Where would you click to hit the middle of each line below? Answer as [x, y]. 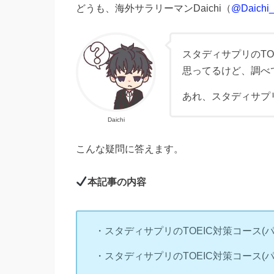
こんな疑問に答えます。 [130, 148]
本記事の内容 [117, 182]
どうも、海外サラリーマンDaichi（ [154, 8]
